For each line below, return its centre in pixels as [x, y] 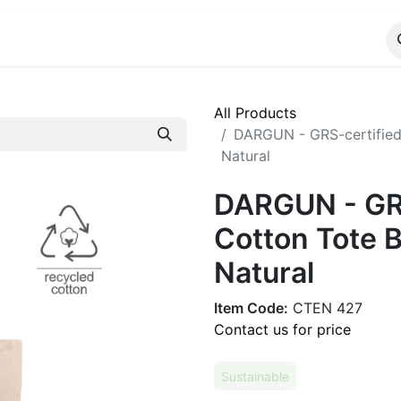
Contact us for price [282, 329]
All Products [255, 113]
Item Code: [251, 308]
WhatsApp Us [112, 40]
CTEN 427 [325, 308]
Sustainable [255, 376]
